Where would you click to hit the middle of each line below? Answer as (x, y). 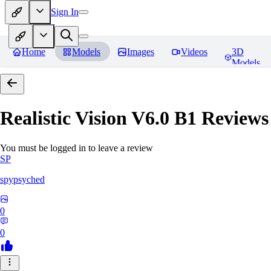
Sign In (65, 11)
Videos (194, 52)
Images (141, 52)
